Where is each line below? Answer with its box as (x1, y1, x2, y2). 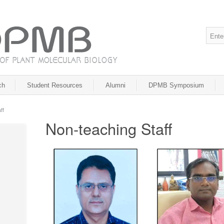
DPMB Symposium (148, 81, 204, 89)
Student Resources (27, 81, 82, 89)
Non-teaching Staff (45, 117, 172, 139)
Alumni (105, 81, 125, 89)
